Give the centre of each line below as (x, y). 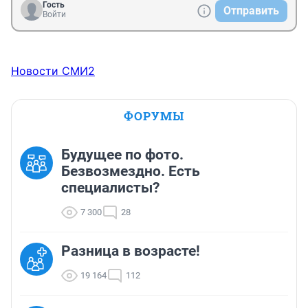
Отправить (251, 10)
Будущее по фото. (122, 154)
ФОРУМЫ (154, 115)
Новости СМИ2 (53, 70)
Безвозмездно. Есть (131, 171)
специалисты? (110, 187)
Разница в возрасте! (131, 251)
